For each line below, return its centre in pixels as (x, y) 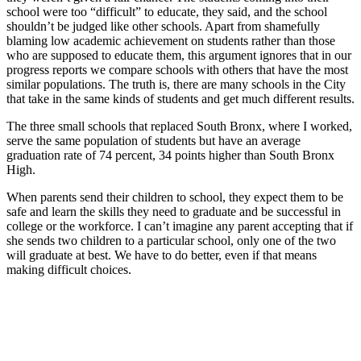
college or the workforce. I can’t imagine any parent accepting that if (180, 226)
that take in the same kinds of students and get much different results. (180, 98)
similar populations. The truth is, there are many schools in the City (176, 84)
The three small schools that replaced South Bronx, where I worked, (179, 126)
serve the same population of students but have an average (154, 140)
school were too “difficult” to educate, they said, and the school (167, 11)
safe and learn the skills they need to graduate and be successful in (174, 211)
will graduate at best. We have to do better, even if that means (162, 255)
